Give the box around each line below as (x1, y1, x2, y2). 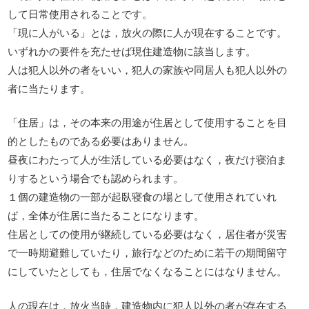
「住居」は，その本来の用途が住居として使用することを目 (8, 114, 288, 130)
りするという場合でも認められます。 (8, 170, 184, 186)
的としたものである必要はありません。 (8, 133, 195, 148)
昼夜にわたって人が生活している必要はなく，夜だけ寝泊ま (8, 152, 288, 167)
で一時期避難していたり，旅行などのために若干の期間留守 (8, 245, 288, 260)
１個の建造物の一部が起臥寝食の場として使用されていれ (8, 189, 277, 204)
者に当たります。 (8, 80, 91, 95)
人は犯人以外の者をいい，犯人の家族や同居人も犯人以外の (8, 61, 288, 77)
